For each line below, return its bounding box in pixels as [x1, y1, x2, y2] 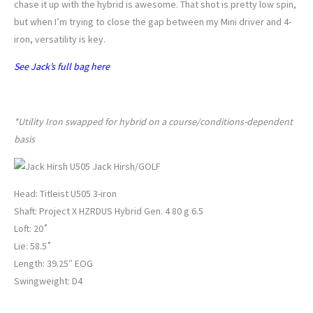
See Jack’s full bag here [14, 60, 110, 73]
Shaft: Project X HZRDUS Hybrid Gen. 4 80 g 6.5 [14, 205, 203, 218]
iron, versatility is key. [14, 33, 105, 46]
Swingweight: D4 [14, 275, 82, 288]
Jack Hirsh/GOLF [90, 160, 161, 173]
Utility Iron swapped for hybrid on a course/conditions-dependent [18, 115, 293, 129]
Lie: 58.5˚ [14, 240, 52, 253]
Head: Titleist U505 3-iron [14, 187, 117, 201]
